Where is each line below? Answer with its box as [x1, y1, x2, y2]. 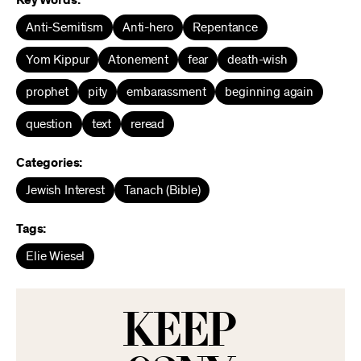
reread [131, 118, 165, 131]
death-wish [227, 53, 288, 66]
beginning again [225, 85, 313, 98]
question [26, 118, 73, 131]
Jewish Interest [26, 184, 105, 197]
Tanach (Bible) [123, 184, 201, 197]
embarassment [127, 85, 206, 98]
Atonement [108, 53, 168, 66]
